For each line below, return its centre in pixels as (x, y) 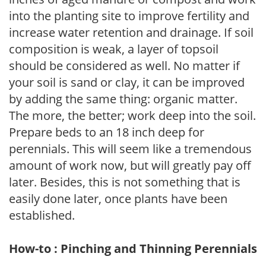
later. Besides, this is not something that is (125, 182)
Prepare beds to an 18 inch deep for (107, 132)
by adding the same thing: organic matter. (123, 99)
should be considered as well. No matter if (124, 65)
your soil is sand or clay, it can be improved (127, 82)
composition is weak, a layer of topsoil (114, 49)
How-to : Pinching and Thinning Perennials (133, 248)
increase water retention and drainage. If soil (131, 32)
